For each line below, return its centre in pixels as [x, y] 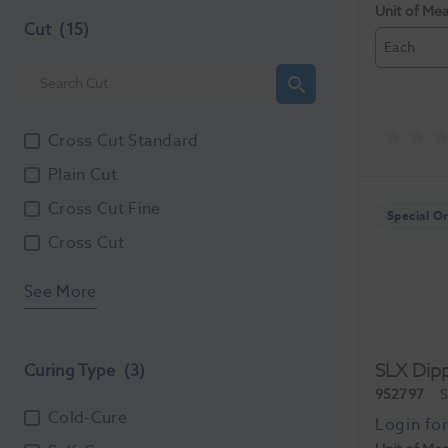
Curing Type [72, 370]
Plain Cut [82, 174]
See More [60, 291]
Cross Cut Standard [123, 140]
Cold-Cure [87, 417]
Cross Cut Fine [104, 208]
